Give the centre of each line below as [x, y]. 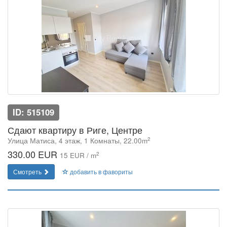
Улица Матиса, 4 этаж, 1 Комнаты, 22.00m [78, 141]
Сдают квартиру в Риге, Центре [75, 130]
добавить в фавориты [101, 172]
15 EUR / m [78, 155]
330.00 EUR [34, 154]
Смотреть [28, 172]
